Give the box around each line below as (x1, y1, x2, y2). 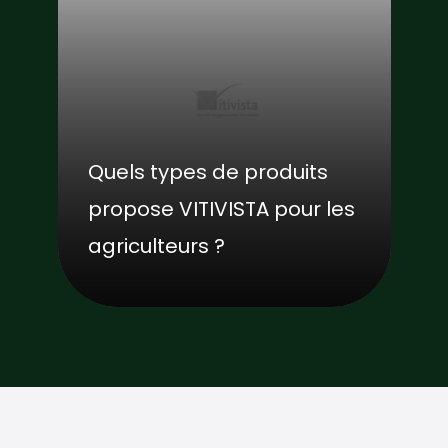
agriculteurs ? (87, 231, 225, 260)
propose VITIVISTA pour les (87, 194, 355, 223)
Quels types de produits (87, 157, 328, 186)
